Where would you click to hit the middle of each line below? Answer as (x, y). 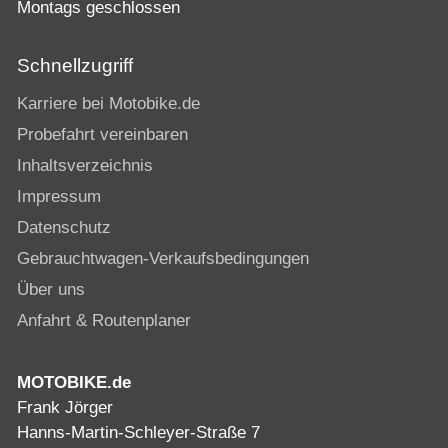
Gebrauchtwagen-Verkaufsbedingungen (163, 258)
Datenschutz (64, 227)
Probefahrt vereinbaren (102, 134)
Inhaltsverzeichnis (85, 165)
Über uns (51, 289)
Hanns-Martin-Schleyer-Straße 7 (138, 432)
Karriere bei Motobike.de (108, 103)
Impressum (59, 196)
